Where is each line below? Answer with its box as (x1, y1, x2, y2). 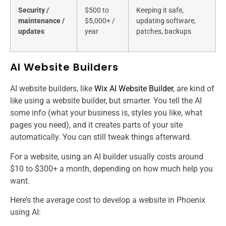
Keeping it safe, (136, 6, 184, 15)
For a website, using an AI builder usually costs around (10, 151, 203, 161)
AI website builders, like (10, 84, 94, 94)
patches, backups (136, 27, 191, 36)
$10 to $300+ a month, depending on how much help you (10, 163, 213, 174)
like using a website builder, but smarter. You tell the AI (10, 96, 202, 106)
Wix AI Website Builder (94, 84, 173, 94)
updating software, (136, 17, 196, 26)
